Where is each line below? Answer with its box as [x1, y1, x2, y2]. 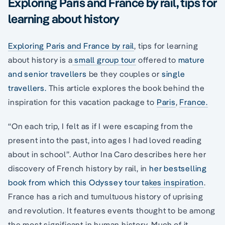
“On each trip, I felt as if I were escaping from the [8, 121, 193, 131]
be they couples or [86, 69, 162, 79]
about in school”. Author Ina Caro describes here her [8, 149, 206, 159]
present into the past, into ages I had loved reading [8, 135, 202, 145]
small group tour [72, 55, 137, 65]
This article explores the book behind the [46, 83, 205, 93]
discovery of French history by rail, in [8, 163, 149, 173]
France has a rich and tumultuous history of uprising [8, 191, 203, 201]
